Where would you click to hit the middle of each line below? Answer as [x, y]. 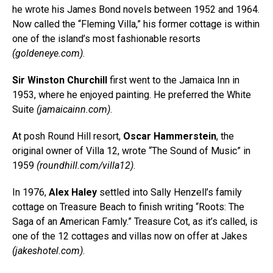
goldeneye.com [48, 53]
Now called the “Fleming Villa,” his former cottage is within [136, 24]
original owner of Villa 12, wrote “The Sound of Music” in [131, 151]
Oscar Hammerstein [170, 136]
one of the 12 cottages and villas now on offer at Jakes [130, 236]
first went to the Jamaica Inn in [173, 80]
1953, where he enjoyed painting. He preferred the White [132, 95]
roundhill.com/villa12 [85, 165]
